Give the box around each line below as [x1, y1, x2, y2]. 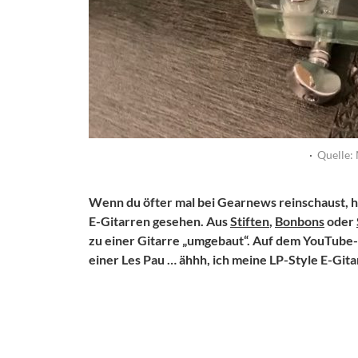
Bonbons [275, 213, 324, 229]
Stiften [230, 213, 269, 229]
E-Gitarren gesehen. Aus [89, 213, 230, 229]
